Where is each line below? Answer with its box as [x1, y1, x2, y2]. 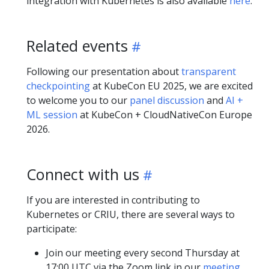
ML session [26, 108, 77, 121]
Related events [26, 35, 128, 56]
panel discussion [130, 94, 204, 107]
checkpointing [26, 79, 90, 92]
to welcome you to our [26, 94, 130, 107]
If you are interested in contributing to [26, 193, 200, 207]
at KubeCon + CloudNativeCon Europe [77, 108, 252, 121]
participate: [26, 222, 77, 235]
